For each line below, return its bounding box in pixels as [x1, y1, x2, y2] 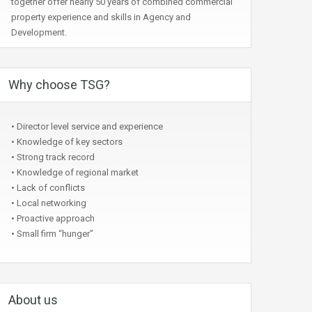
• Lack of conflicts [11, 182, 85, 193]
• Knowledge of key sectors [11, 136, 123, 147]
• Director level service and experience [11, 121, 163, 132]
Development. [11, 27, 67, 38]
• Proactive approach [11, 213, 95, 224]
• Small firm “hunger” [11, 228, 93, 239]
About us [8, 292, 58, 307]
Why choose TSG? [8, 77, 110, 92]
